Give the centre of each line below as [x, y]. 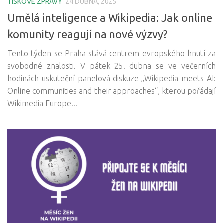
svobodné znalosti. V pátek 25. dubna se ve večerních [111, 65]
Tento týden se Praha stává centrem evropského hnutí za [111, 53]
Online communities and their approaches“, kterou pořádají [111, 90]
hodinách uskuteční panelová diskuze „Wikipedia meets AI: [111, 78]
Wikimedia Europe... [42, 103]
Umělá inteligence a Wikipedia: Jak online [110, 17]
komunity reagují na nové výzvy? [88, 34]
